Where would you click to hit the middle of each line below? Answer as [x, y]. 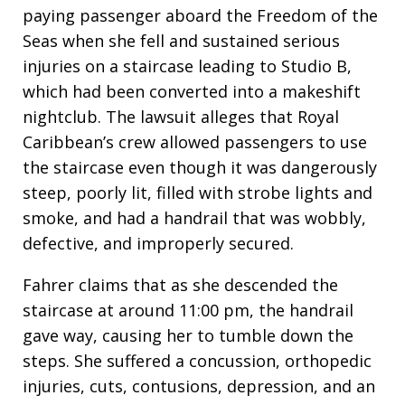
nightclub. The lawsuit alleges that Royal [181, 117]
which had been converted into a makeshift [192, 92]
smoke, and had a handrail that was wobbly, [194, 218]
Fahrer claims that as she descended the [180, 285]
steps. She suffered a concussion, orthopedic [197, 361]
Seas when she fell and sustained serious [181, 41]
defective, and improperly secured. [158, 244]
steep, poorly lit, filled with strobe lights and [198, 193]
